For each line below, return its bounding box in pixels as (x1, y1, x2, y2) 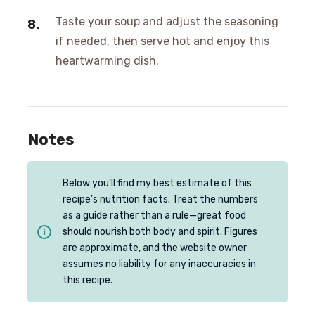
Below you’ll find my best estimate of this (62, 177, 252, 190)
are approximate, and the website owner (62, 242, 247, 255)
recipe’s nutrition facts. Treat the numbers (62, 193, 258, 206)
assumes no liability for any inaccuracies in (62, 258, 256, 271)
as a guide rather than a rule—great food (62, 210, 246, 222)
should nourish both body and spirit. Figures (62, 226, 257, 238)
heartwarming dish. (55, 54, 159, 68)
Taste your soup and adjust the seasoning (55, 15, 278, 29)
